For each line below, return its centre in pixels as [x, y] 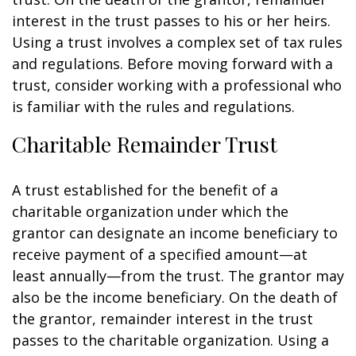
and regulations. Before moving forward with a [172, 64]
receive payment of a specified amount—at [160, 254]
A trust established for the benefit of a [145, 190]
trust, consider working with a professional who [177, 85]
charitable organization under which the [150, 211]
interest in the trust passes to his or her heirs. [171, 21]
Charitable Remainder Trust [145, 144]
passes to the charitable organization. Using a [170, 340]
